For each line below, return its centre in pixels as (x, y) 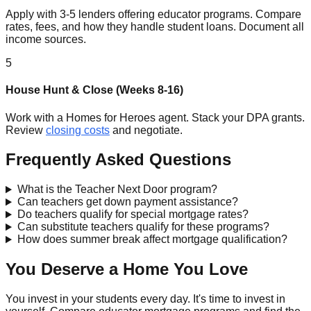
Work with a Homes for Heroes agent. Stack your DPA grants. (155, 117)
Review (26, 130)
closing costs (78, 130)
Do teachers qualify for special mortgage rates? (133, 215)
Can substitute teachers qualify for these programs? (143, 227)
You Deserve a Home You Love (127, 269)
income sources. (46, 40)
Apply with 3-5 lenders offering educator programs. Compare (153, 15)
